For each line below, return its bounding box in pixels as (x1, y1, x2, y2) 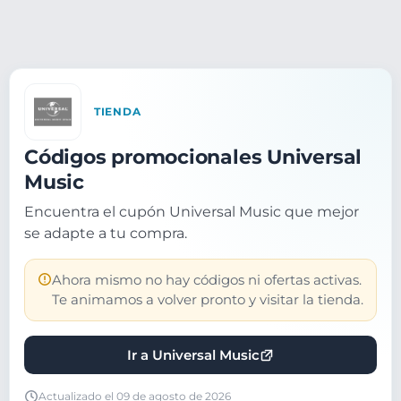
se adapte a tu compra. (24, 225, 187, 242)
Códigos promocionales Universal (24, 144, 363, 169)
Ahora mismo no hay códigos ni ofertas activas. (52, 272, 362, 288)
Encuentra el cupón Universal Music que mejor (24, 203, 359, 220)
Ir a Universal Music (127, 346, 260, 363)
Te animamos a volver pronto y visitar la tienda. (52, 292, 363, 308)
